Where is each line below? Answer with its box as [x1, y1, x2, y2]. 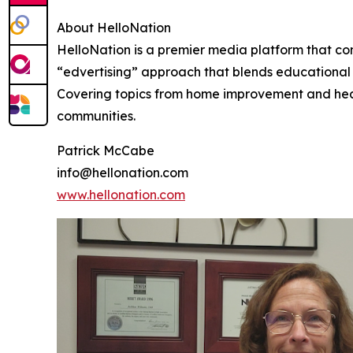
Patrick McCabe [57, 142, 154, 158]
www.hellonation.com [57, 186, 185, 203]
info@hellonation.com [57, 164, 188, 180]
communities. [57, 107, 136, 124]
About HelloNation [57, 19, 171, 35]
